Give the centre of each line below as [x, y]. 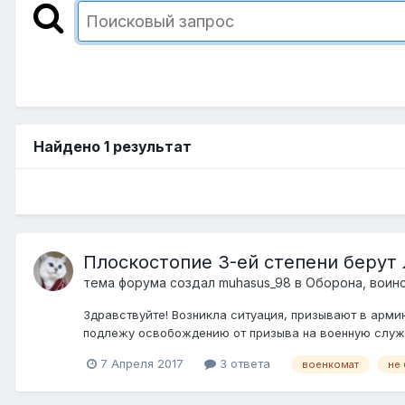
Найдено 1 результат [113, 146]
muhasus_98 [255, 282]
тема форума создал [151, 282]
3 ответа [243, 363]
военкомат [330, 364]
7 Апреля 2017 [142, 363]
